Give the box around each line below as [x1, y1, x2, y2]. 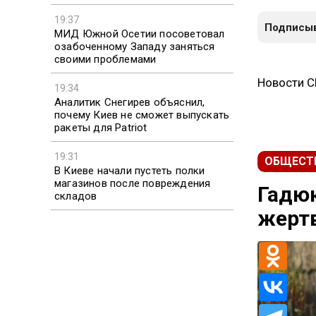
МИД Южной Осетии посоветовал [54, 27, 225, 40]
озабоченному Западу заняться [54, 39, 215, 53]
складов [54, 189, 97, 202]
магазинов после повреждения [54, 176, 211, 190]
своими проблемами [54, 52, 157, 66]
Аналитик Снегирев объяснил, [54, 95, 205, 109]
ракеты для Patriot [54, 121, 147, 134]
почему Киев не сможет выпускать [54, 108, 230, 121]
